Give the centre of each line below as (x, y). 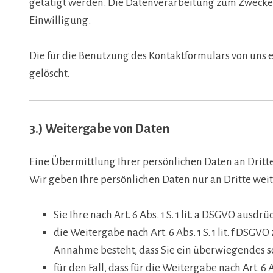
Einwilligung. (60, 21)
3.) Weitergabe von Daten (99, 128)
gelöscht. (49, 73)
